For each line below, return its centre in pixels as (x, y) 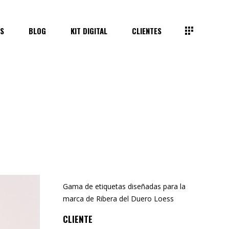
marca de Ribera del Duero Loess (118, 199)
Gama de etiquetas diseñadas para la (124, 186)
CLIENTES (147, 30)
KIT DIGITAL (89, 30)
